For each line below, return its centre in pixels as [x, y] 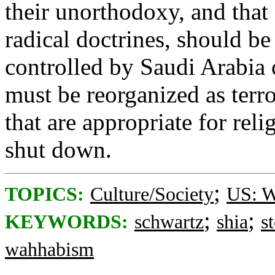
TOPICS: [45, 194]
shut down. [58, 149]
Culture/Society [152, 194]
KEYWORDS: [67, 222]
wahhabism [49, 250]
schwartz [169, 222]
